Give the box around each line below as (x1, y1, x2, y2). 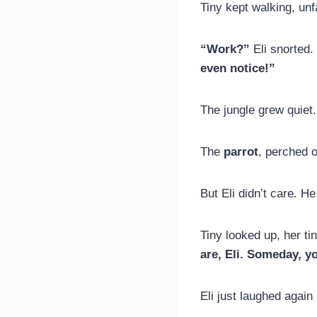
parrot (224, 144, 258, 158)
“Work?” (200, 42, 250, 56)
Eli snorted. (250, 42, 313, 56)
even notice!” (200, 61, 275, 75)
